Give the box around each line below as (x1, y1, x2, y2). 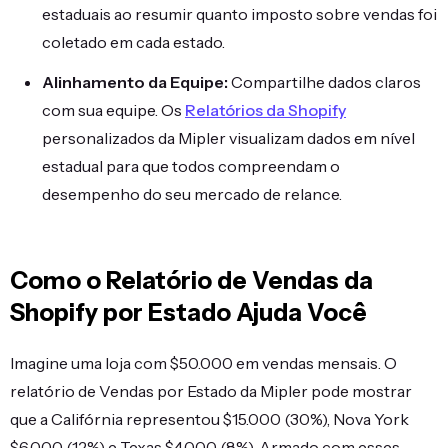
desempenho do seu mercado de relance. (42, 184, 342, 204)
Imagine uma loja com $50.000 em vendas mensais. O (10, 353, 397, 373)
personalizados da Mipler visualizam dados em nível (42, 128, 415, 148)
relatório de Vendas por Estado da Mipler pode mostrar (10, 381, 412, 401)
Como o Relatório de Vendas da (10, 266, 373, 295)
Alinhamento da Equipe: (42, 72, 228, 92)
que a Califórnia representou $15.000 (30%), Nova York (10, 409, 409, 429)
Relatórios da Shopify (185, 100, 346, 120)
